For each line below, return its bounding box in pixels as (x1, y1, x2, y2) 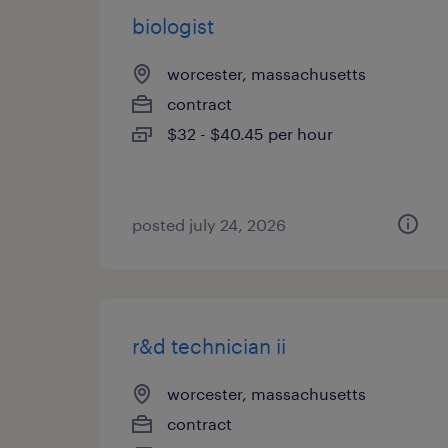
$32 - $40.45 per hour (167, 124, 333, 143)
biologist (132, 14, 214, 38)
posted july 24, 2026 (132, 215, 286, 234)
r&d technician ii (132, 334, 286, 358)
